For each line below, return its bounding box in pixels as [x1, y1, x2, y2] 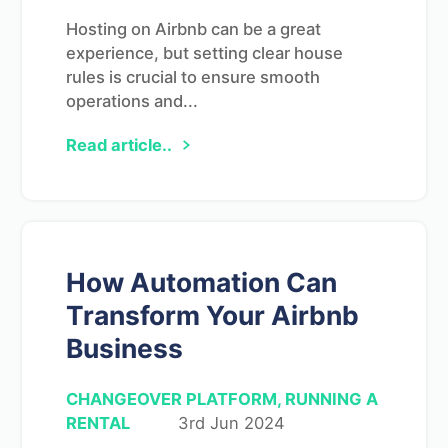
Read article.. [66, 134, 172, 155]
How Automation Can [66, 265, 337, 298]
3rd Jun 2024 [178, 412, 285, 433]
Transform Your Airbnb [66, 298, 359, 331]
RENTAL [66, 412, 130, 433]
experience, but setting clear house [66, 42, 343, 63]
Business [66, 331, 183, 364]
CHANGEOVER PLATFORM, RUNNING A [66, 388, 378, 409]
